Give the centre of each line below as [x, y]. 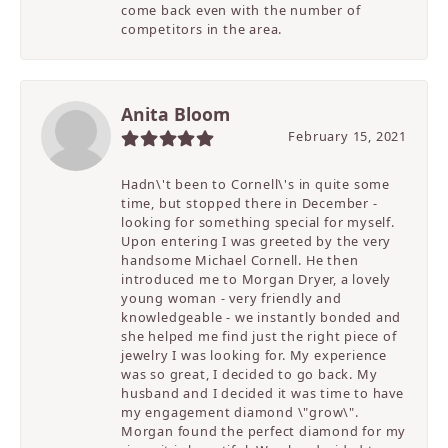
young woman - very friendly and [231, 298]
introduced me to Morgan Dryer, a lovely [256, 279]
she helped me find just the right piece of [259, 336]
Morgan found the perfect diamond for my [264, 431]
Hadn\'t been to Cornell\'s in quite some [256, 184]
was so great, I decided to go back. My [249, 374]
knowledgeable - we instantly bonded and [261, 317]
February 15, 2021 [347, 136]
